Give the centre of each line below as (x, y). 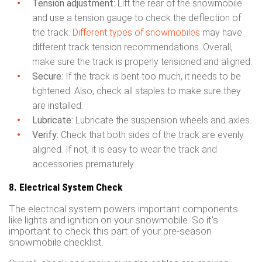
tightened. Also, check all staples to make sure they (137, 91)
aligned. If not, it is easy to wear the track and (125, 149)
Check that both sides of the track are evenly (151, 135)
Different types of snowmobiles (136, 32)
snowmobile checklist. (56, 242)
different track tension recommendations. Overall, (132, 47)
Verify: (45, 135)
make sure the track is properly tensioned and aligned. (142, 61)
